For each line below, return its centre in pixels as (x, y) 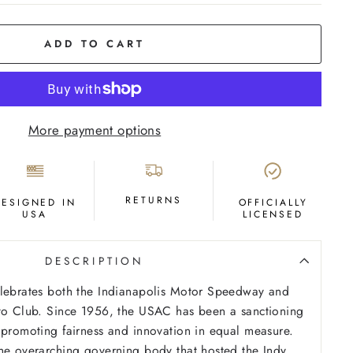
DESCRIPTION (95, 260)
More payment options (95, 130)
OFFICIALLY (273, 202)
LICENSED (273, 214)
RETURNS (154, 200)
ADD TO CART (95, 43)
